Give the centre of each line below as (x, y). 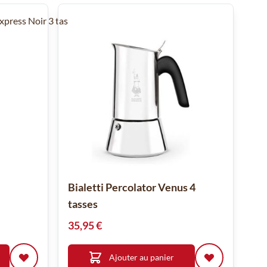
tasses (83, 204)
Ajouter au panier (142, 257)
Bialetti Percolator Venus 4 (131, 187)
